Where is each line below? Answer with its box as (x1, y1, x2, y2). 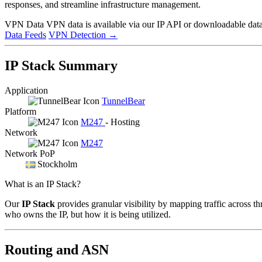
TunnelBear (102, 95, 145, 106)
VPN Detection (49, 29, 108, 40)
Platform (5, 106, 36, 116)
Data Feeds (5, 29, 46, 40)
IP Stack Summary (5, 57, 118, 73)
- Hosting (105, 116, 140, 127)
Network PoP (5, 148, 55, 158)
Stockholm (37, 158, 77, 169)
